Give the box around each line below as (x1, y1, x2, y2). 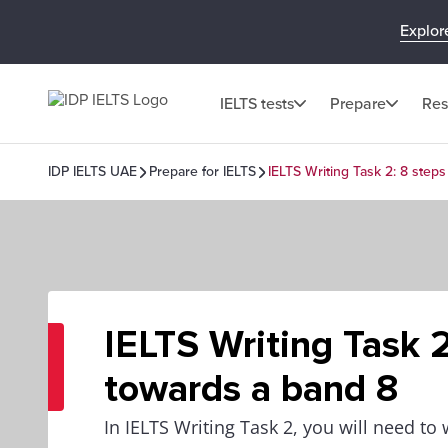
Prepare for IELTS (149, 163, 256, 180)
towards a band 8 (104, 366, 398, 412)
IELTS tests (220, 93, 294, 114)
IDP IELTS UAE (48, 163, 137, 180)
